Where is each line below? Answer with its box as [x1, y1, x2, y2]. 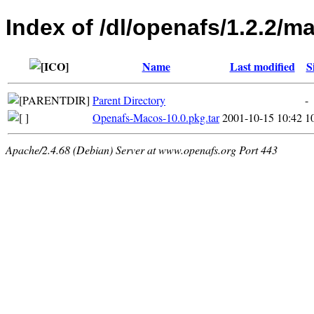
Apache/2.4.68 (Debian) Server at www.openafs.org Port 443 [6, 142, 278, 157]
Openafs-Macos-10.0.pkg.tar [93, 109, 219, 125]
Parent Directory [93, 92, 165, 107]
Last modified [229, 57, 295, 74]
